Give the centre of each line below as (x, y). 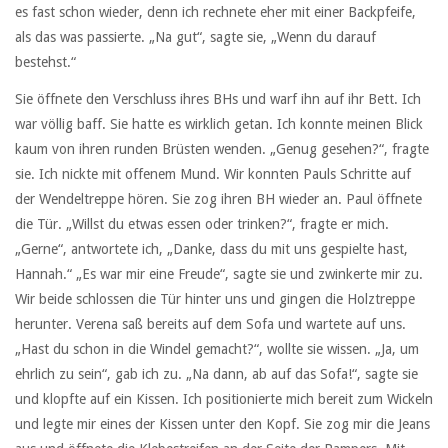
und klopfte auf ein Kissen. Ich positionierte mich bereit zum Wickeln (224, 398)
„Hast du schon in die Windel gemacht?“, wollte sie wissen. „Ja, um (217, 348)
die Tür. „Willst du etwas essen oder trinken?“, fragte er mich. (202, 223)
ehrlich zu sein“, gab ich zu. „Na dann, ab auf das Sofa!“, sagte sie (216, 373)
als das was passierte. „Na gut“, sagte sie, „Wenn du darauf (195, 37)
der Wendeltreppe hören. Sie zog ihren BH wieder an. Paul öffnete (218, 198)
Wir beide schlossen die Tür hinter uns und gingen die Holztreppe (215, 298)
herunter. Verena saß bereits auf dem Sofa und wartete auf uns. (210, 323)
